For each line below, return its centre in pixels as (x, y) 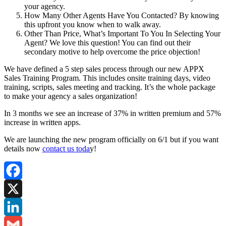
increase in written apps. (42, 122)
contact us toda (66, 148)
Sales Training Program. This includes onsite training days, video (107, 78)
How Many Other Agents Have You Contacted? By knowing (122, 15)
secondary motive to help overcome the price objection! (112, 51)
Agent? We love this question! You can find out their (107, 42)
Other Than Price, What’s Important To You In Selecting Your (122, 33)
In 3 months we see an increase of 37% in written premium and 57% (112, 113)
